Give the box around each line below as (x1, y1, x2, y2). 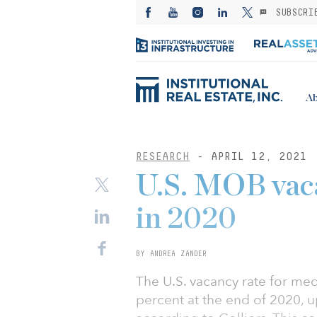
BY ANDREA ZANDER (136, 249, 207, 258)
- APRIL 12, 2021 (190, 150, 307, 162)
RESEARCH (136, 150, 190, 162)
